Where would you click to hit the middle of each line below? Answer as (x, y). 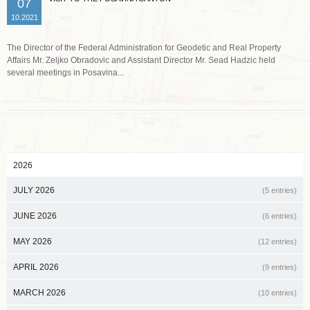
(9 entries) (280, 267)
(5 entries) (280, 190)
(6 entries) (280, 216)
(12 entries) (277, 241)
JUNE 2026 (35, 216)
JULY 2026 (34, 190)
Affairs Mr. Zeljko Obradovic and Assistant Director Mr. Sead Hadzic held (141, 60)
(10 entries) (277, 292)
